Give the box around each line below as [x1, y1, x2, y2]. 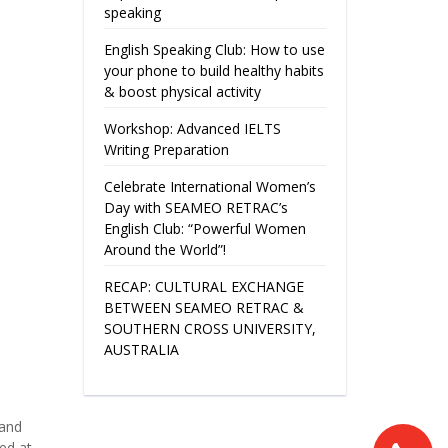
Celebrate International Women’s [103, 176, 316, 196]
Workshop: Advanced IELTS [103, 118, 281, 138]
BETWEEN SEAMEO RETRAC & [103, 297, 304, 317]
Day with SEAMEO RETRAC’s [103, 197, 288, 217]
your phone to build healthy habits [103, 60, 324, 80]
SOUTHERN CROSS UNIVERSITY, [103, 318, 316, 338]
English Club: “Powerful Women [103, 218, 306, 238]
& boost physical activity [103, 81, 261, 101]
